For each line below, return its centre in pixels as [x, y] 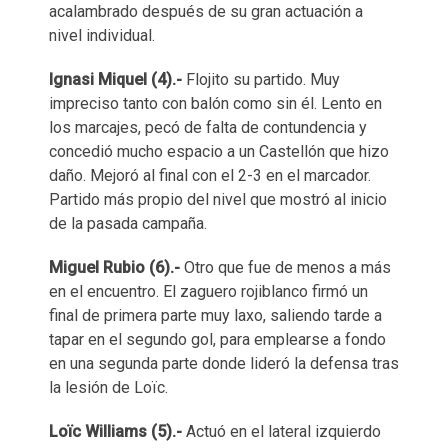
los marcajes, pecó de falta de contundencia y [208, 128]
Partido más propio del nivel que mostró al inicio [218, 200]
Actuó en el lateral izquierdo [283, 432]
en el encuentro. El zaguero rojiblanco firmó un [208, 292]
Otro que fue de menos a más [287, 268]
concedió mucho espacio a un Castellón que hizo [219, 152]
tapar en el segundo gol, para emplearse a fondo [217, 340]
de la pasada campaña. [128, 224]
